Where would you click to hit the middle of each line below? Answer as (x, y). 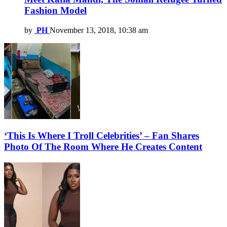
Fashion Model (55, 10)
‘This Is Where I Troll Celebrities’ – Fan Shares (102, 136)
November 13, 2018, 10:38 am (99, 30)
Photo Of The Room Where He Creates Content (103, 147)
